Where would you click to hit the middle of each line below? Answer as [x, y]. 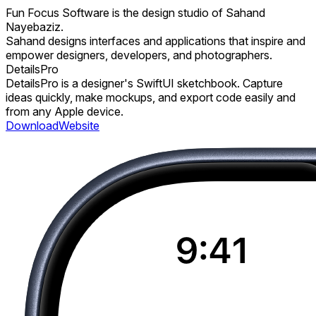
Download [32, 126]
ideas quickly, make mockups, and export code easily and [151, 97]
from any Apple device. [65, 111]
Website [79, 126]
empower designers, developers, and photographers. [139, 55]
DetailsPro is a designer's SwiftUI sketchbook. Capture [144, 83]
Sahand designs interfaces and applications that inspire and [156, 41]
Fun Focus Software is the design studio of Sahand [135, 13]
